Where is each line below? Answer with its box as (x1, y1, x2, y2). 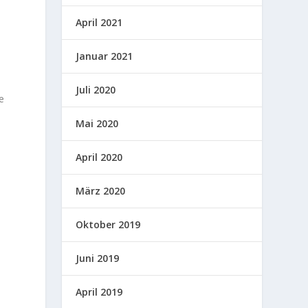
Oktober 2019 (76, 217, 141, 231)
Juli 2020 (76, 82, 116, 96)
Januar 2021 (76, 49, 133, 63)
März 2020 (76, 184, 126, 197)
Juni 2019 (76, 251, 120, 265)
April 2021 (76, 15, 123, 29)
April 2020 (76, 150, 123, 164)
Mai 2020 (76, 116, 119, 130)
